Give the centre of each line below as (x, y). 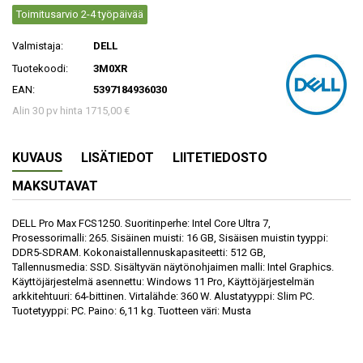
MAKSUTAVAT (55, 186)
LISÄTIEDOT (117, 157)
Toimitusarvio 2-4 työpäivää (80, 14)
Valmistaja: (38, 45)
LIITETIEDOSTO (220, 157)
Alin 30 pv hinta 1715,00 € (71, 110)
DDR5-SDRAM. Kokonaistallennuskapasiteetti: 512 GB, (139, 252)
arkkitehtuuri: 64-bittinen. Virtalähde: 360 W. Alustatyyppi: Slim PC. (163, 296)
